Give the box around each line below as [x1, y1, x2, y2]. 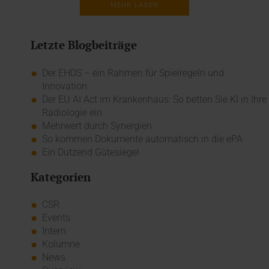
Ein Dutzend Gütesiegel [41, 146, 139, 158]
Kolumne [41, 238, 80, 250]
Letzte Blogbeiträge [30, 37, 137, 53]
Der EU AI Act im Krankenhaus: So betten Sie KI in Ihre [41, 93, 267, 105]
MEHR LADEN [110, 1, 159, 10]
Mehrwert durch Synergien [41, 119, 152, 131]
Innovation [41, 80, 87, 92]
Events [41, 212, 70, 224]
